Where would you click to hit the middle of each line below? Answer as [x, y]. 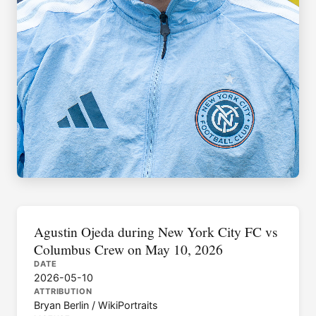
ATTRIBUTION [63, 291]
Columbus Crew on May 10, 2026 [128, 249]
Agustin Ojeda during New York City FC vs [156, 231]
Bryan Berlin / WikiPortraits [96, 305]
